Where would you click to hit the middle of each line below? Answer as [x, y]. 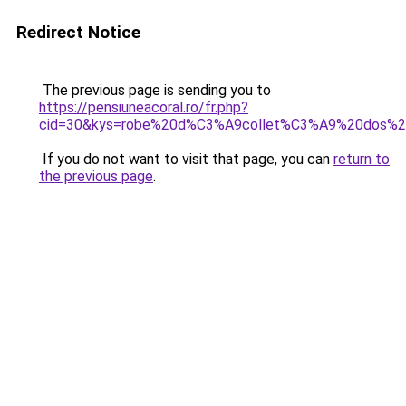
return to [362, 159]
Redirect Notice [78, 32]
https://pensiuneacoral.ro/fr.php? [144, 107]
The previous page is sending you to [155, 90]
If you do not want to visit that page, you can [186, 159]
